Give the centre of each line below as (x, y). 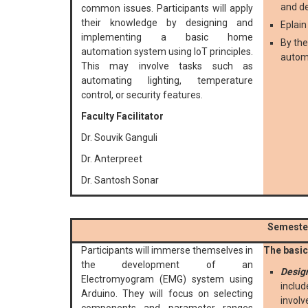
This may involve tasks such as (167, 66)
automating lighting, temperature (167, 81)
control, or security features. (142, 95)
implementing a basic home (167, 37)
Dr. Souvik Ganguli (119, 138)
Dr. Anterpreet (112, 159)
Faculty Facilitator (122, 117)
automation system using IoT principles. (167, 52)
